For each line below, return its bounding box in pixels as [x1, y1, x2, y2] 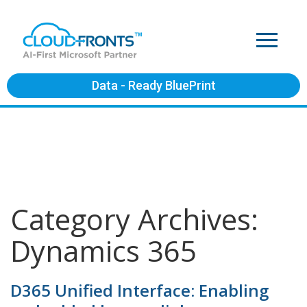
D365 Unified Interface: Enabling [10, 279, 269, 302]
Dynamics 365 [10, 231, 197, 270]
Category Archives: [10, 199, 258, 238]
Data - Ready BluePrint [91, 78, 216, 93]
